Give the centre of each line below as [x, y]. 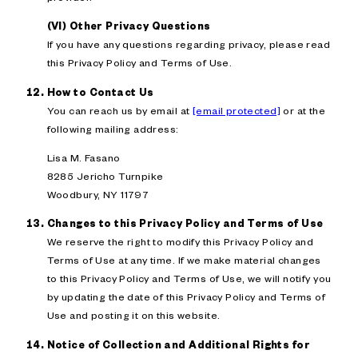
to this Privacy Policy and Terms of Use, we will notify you [189, 278]
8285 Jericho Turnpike [105, 175]
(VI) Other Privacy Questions [129, 26]
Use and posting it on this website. [133, 315]
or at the [303, 110]
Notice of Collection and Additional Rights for [178, 344]
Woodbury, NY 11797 [98, 194]
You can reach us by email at [119, 110]
